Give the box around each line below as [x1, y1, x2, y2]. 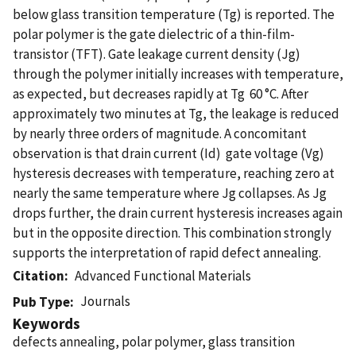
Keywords [13, 313, 80, 333]
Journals [80, 292, 131, 310]
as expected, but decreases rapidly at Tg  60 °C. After [13, 84, 308, 103]
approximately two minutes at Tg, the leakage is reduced [13, 104, 339, 122]
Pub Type [13, 292, 70, 311]
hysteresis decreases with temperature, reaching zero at [13, 164, 335, 182]
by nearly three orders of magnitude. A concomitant [13, 124, 307, 142]
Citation [13, 266, 64, 284]
